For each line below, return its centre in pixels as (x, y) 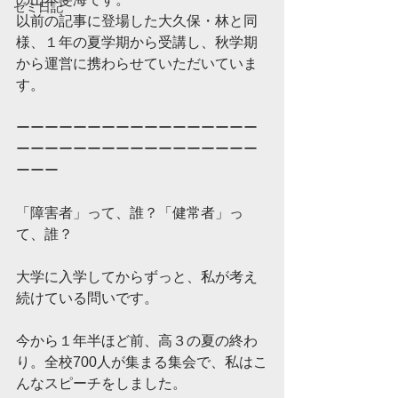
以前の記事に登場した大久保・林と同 (137, 21)
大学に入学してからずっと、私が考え (137, 277)
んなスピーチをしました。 (101, 383)
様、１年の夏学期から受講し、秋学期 (137, 42)
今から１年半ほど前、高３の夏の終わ (137, 341)
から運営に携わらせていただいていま (137, 64)
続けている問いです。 (87, 298)
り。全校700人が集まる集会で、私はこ (142, 362)
